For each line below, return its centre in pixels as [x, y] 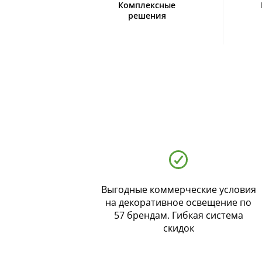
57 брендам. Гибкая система [178, 216]
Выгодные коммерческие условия [178, 190]
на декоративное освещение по [178, 203]
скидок [178, 228]
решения [147, 15]
